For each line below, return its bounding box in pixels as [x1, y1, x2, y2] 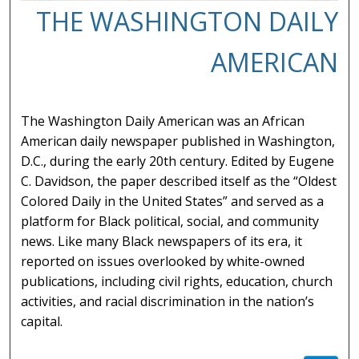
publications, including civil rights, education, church [21, 272, 333, 291]
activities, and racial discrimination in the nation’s [21, 292, 315, 311]
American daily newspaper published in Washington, [21, 132, 336, 151]
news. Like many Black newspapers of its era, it [21, 232, 303, 251]
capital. [21, 313, 63, 331]
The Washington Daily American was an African [21, 112, 305, 131]
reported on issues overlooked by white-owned [21, 252, 305, 271]
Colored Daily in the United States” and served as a [21, 192, 325, 211]
